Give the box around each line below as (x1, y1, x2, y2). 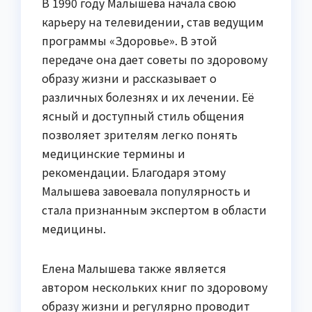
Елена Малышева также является (42, 260, 226, 277)
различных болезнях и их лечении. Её (42, 88, 254, 106)
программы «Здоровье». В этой (42, 32, 217, 49)
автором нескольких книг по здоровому (42, 279, 267, 296)
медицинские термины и (42, 145, 185, 162)
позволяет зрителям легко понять (42, 126, 237, 143)
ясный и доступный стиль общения (42, 107, 244, 125)
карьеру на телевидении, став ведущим (42, 13, 264, 31)
